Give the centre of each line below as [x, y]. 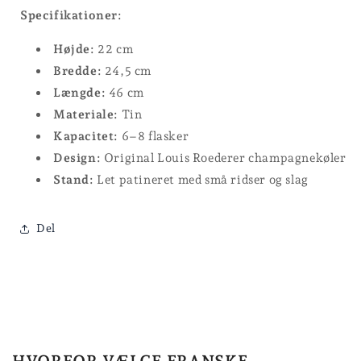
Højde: [74, 49]
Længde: [80, 92]
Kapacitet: [86, 136]
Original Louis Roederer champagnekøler [224, 158]
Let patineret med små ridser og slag [201, 179]
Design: [77, 158]
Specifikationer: [71, 15]
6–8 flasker [154, 136]
